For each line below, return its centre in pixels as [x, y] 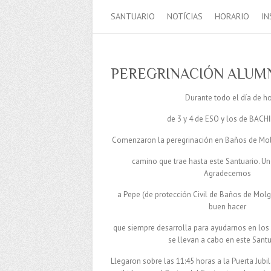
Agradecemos [228, 173]
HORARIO [232, 16]
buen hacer [228, 206]
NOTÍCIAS [185, 16]
